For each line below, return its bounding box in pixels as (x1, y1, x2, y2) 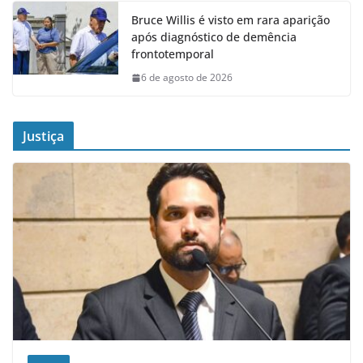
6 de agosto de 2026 (141, 70, 233, 85)
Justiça (23, 127, 65, 146)
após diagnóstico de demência (131, 29, 297, 45)
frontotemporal (131, 46, 214, 62)
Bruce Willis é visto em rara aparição (131, 12, 330, 28)
